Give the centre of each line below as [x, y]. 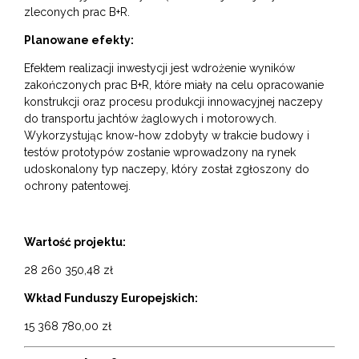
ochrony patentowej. [77, 186]
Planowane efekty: [79, 40]
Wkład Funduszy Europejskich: [111, 298]
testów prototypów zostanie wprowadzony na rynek [160, 152]
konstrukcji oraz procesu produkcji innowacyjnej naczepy [173, 101]
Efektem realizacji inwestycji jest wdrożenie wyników [159, 68]
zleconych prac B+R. [77, 12]
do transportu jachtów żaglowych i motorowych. [150, 118]
